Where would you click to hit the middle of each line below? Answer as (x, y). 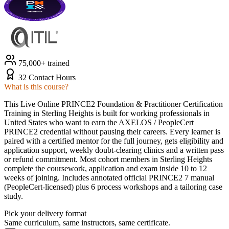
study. (14, 196)
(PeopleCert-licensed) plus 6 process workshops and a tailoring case (113, 187)
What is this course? (36, 86)
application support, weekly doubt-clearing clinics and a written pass (114, 150)
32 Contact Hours (47, 77)
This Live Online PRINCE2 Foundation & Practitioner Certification (113, 104)
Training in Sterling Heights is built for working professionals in (107, 113)
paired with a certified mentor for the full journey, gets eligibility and (114, 141)
